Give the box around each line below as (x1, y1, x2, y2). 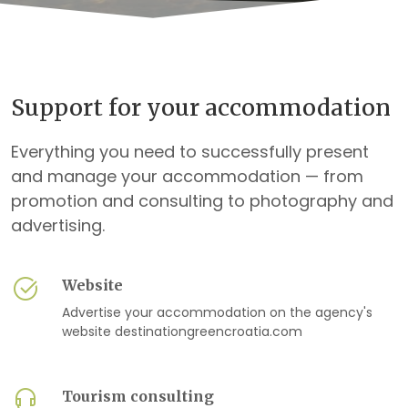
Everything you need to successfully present (11, 140, 369, 163)
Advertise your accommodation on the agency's (62, 303, 372, 321)
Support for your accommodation (11, 93, 391, 122)
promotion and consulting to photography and (11, 189, 393, 212)
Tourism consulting (62, 387, 214, 405)
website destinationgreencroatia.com (62, 322, 302, 341)
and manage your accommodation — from (11, 165, 363, 188)
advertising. (11, 214, 105, 237)
